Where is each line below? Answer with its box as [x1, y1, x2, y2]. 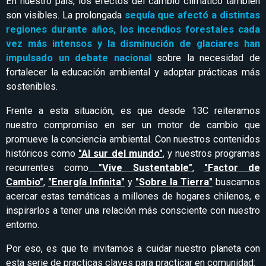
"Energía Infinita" [48, 176, 125, 188]
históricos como [6, 147, 79, 159]
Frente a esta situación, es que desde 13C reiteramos [6, 104, 260, 116]
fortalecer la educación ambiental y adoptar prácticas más [6, 66, 260, 78]
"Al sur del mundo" [78, 147, 163, 159]
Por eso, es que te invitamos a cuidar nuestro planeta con [6, 243, 260, 255]
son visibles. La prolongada [6, 9, 125, 21]
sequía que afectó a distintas [124, 9, 260, 21]
